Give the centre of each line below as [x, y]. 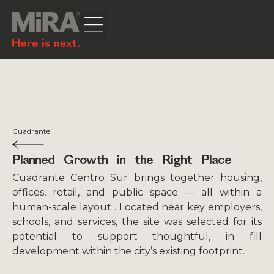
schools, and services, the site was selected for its [137, 222]
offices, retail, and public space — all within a [137, 193]
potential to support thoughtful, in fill [137, 237]
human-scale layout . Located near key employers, [137, 207]
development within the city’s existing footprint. [128, 251]
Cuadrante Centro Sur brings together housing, [137, 178]
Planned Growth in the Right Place [122, 161]
